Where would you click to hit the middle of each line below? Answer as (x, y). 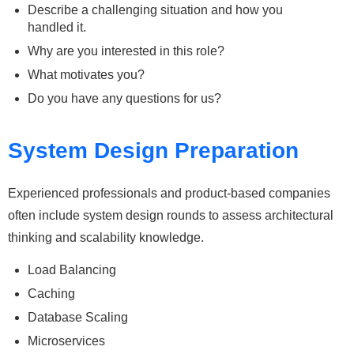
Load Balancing (72, 270)
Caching (51, 294)
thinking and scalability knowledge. (106, 238)
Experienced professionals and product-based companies (169, 194)
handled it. (57, 27)
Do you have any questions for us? (124, 98)
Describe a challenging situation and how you (155, 9)
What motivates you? (86, 74)
